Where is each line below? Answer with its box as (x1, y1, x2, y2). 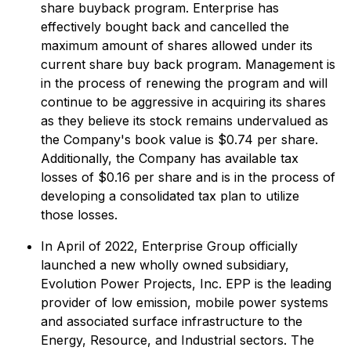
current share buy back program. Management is (41, 56, 335, 72)
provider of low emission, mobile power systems (41, 295, 328, 310)
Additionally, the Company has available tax (41, 150, 299, 166)
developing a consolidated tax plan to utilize (41, 188, 299, 204)
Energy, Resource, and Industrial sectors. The (41, 332, 314, 348)
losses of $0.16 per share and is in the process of (41, 169, 335, 185)
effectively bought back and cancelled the (41, 19, 289, 34)
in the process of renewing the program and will (41, 75, 327, 91)
